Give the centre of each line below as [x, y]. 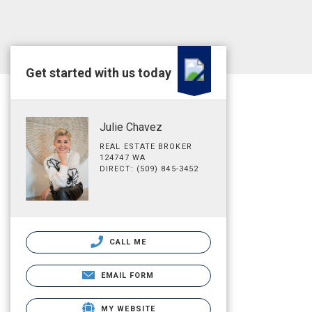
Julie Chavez [131, 127]
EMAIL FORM [127, 275]
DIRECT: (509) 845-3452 [149, 169]
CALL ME [126, 242]
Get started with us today [99, 73]
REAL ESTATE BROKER [146, 147]
